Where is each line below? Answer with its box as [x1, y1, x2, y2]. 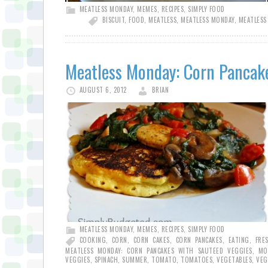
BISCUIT [102, 15, 124, 25]
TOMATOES [181, 255, 212, 264]
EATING [228, 235, 249, 245]
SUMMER [122, 255, 147, 264]
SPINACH [94, 255, 118, 264]
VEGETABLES [217, 255, 252, 264]
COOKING [79, 235, 106, 245]
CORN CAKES [133, 235, 170, 245]
